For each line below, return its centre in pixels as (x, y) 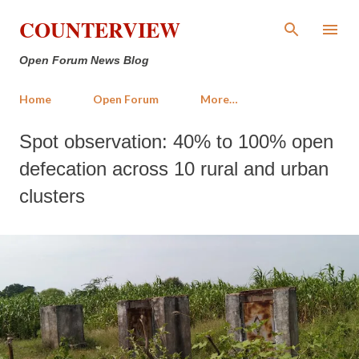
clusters (52, 196)
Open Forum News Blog (84, 60)
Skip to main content (179, 20)
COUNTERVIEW (100, 30)
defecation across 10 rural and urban (174, 169)
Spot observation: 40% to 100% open (176, 141)
